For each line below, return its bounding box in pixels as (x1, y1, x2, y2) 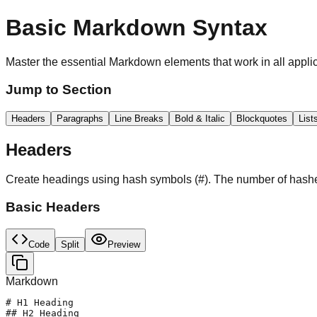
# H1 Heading (6, 296, 74, 308)
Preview (108, 238, 140, 250)
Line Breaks (115, 113, 163, 124)
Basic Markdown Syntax (6, 14, 267, 40)
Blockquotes (236, 113, 287, 124)
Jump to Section (6, 81, 112, 97)
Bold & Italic (175, 113, 225, 124)
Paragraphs (57, 113, 103, 124)
